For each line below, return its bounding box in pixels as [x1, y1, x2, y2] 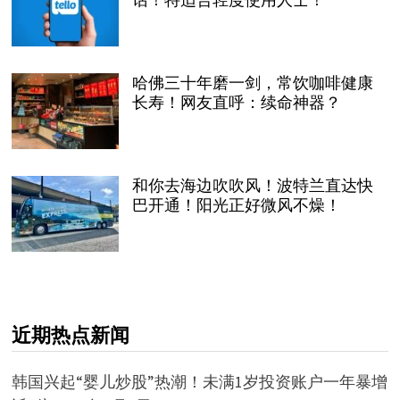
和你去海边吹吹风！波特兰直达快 [131, 176, 373, 195]
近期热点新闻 [11, 324, 129, 346]
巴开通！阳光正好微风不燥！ [131, 196, 341, 214]
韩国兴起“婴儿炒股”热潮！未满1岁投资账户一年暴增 [11, 371, 387, 392]
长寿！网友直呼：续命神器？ [131, 93, 341, 112]
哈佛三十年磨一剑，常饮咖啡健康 [131, 73, 373, 92]
